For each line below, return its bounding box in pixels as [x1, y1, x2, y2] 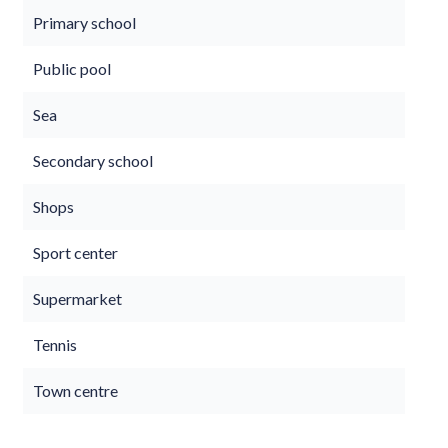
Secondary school [33, 151, 153, 170]
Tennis [33, 335, 77, 354]
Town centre [33, 381, 118, 400]
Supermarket [33, 289, 122, 308]
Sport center [33, 243, 118, 262]
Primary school [33, 13, 136, 32]
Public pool [33, 59, 111, 78]
